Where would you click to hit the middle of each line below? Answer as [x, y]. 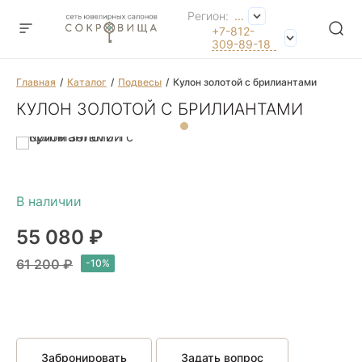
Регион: [210, 16]
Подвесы [140, 82]
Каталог [87, 82]
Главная [36, 82]
